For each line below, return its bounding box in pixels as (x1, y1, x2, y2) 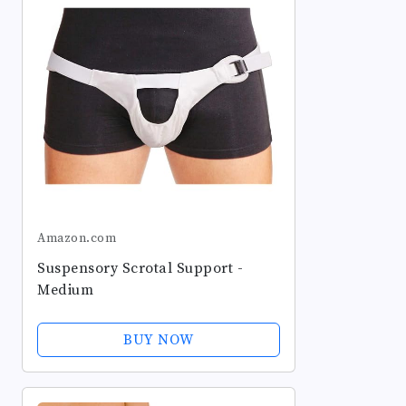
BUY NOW (123, 331, 194, 349)
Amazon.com (37, 230, 116, 246)
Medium (37, 281, 93, 299)
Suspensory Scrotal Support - (37, 259, 243, 277)
